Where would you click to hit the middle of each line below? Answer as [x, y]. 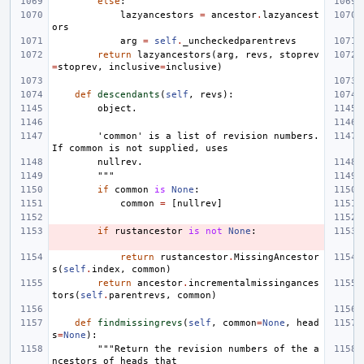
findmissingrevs [140, 323]
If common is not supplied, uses [140, 148]
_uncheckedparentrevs [240, 41]
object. [117, 108]
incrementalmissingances [254, 283]
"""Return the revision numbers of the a [208, 349]
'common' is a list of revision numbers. [75, 136]
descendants [129, 94]
